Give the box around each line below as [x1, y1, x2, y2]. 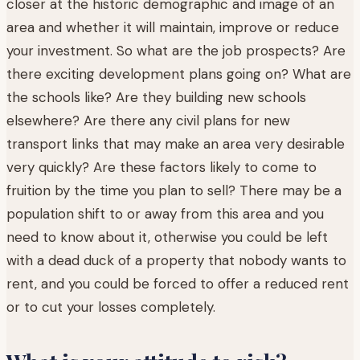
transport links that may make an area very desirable [6, 134, 345, 153]
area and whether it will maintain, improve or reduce [6, 18, 339, 36]
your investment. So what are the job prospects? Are [6, 41, 346, 59]
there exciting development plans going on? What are [6, 64, 351, 83]
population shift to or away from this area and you [6, 204, 324, 223]
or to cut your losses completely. [6, 297, 215, 316]
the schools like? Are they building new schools [6, 88, 306, 106]
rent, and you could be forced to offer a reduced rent [6, 274, 349, 292]
